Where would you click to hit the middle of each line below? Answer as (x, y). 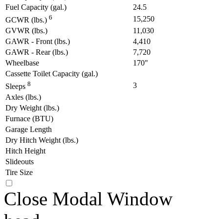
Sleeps (16, 87)
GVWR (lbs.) (26, 30)
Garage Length (29, 129)
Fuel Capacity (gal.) (36, 7)
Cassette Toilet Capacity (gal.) (52, 73)
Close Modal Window (88, 198)
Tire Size (19, 172)
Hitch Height (25, 151)
